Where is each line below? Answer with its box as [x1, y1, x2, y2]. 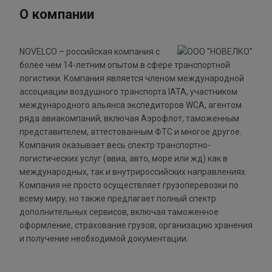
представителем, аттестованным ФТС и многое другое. [19, 127, 242, 137]
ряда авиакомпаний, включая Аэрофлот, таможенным [19, 114, 239, 124]
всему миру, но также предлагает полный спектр [19, 194, 216, 204]
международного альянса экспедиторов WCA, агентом [19, 100, 242, 110]
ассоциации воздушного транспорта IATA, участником [19, 87, 237, 97]
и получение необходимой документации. [19, 234, 188, 244]
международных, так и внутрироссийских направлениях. [19, 167, 247, 177]
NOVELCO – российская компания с [19, 47, 160, 57]
